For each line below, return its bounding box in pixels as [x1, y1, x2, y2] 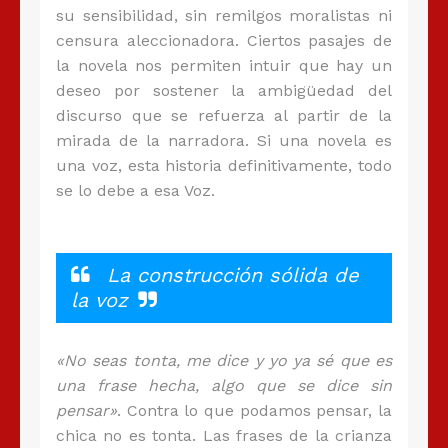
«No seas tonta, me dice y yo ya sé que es [56, 351, 392, 371]
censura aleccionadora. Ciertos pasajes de [56, 31, 392, 51]
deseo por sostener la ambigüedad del [56, 81, 392, 101]
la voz [71, 288, 128, 313]
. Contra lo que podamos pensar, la [117, 401, 392, 421]
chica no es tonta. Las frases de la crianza [56, 426, 392, 446]
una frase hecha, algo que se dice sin [56, 376, 392, 396]
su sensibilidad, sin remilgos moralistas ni [56, 6, 392, 26]
